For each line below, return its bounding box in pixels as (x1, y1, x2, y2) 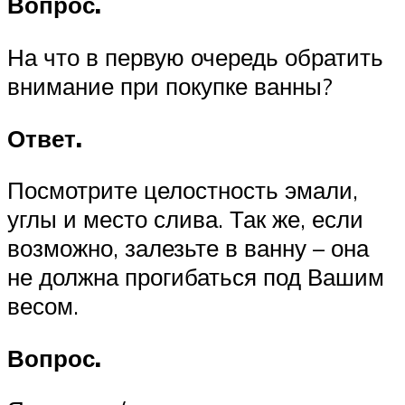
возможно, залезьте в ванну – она (7, 233, 369, 263)
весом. (7, 291, 79, 321)
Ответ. (7, 123, 82, 153)
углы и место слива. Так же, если (7, 204, 363, 234)
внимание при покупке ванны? (7, 71, 333, 101)
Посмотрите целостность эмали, (7, 175, 358, 205)
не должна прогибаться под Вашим (7, 262, 384, 292)
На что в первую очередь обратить (7, 42, 383, 72)
